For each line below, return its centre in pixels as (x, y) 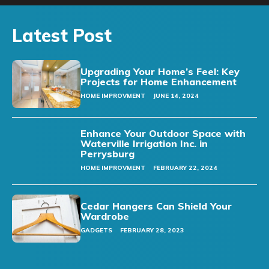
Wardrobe (105, 216)
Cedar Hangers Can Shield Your (156, 206)
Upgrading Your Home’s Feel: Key (160, 71)
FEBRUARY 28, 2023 (152, 230)
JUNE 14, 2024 (176, 95)
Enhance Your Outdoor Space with (163, 134)
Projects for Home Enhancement (159, 81)
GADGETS (97, 230)
